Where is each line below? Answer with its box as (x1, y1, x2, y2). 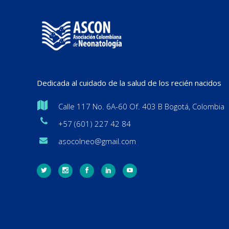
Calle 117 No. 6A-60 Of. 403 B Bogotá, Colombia (58, 101, 224, 111)
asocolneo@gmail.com (58, 135, 136, 146)
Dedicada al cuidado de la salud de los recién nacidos (37, 77, 221, 88)
